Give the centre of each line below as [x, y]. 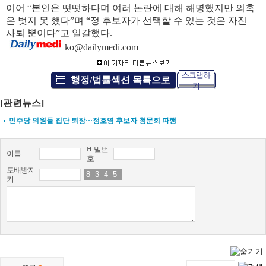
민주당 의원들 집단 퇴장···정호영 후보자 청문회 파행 [93, 121]
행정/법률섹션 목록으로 [120, 80]
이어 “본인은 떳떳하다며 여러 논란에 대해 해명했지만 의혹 [130, 8]
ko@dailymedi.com [100, 47]
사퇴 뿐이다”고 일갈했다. [59, 33]
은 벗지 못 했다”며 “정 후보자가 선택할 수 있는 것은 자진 [126, 20]
